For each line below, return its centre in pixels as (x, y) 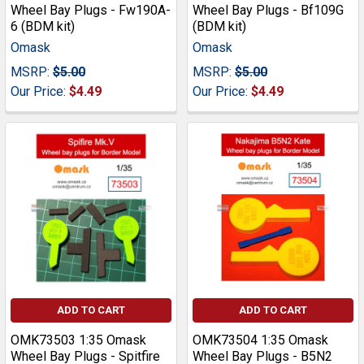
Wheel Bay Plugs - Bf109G (268, 11)
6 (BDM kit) (43, 27)
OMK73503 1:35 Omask (78, 340)
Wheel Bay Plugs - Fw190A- (91, 11)
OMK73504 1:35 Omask (260, 340)
